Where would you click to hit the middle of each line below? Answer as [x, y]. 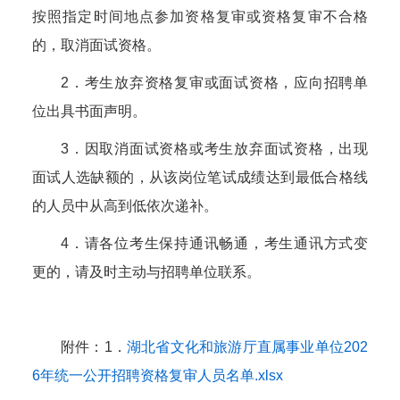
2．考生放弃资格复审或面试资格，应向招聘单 [214, 83]
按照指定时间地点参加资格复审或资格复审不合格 [200, 17]
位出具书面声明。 [89, 111]
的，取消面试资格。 [96, 45]
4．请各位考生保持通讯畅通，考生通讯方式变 [214, 243]
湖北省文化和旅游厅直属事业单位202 [247, 347]
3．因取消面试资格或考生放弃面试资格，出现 [214, 149]
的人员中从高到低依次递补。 [125, 206]
